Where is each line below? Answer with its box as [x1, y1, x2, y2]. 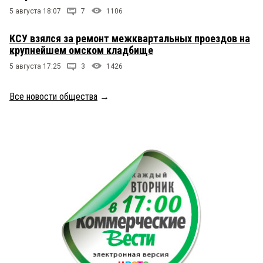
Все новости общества [9, 90, 97, 102]
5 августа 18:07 [9, 6, 61, 15]
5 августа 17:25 [9, 62, 61, 70]
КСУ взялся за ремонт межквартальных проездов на [9, 32, 250, 45]
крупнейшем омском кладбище [9, 43, 153, 56]
